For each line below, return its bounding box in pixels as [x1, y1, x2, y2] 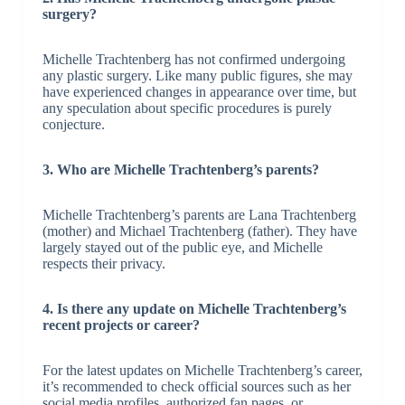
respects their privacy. [42, 255, 165, 271]
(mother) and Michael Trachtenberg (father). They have [42, 222, 357, 239]
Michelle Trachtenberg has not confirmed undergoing [42, 51, 345, 67]
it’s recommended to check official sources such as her [42, 378, 351, 394]
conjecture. [42, 116, 105, 132]
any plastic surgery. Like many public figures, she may [42, 67, 353, 83]
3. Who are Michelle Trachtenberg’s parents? [42, 161, 319, 177]
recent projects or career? [42, 316, 200, 333]
